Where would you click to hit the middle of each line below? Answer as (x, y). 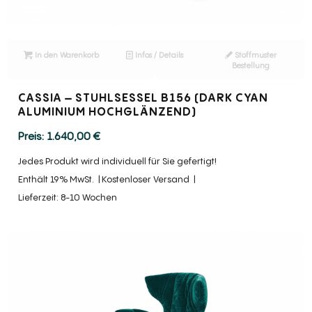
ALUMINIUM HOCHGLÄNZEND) (108, 111)
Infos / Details (158, 54)
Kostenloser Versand (146, 180)
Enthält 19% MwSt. (56, 180)
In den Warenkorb (66, 54)
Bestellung (250, 65)
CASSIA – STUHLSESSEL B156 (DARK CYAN (143, 97)
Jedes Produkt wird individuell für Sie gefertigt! (118, 162)
